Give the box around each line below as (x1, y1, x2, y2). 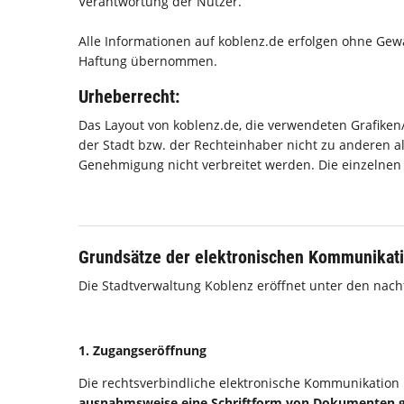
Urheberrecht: (78, 86, 179, 107)
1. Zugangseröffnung (78, 342, 207, 359)
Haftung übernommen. (78, 52, 217, 69)
